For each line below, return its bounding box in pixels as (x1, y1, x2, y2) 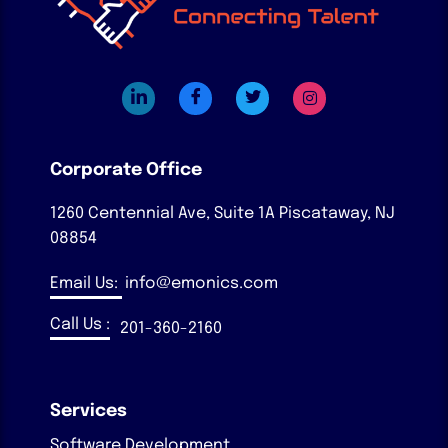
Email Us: (50, 274, 122, 292)
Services (50, 401, 127, 420)
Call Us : (50, 315, 110, 333)
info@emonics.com (125, 274, 278, 292)
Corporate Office (50, 160, 202, 179)
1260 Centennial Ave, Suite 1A (50, 204, 275, 222)
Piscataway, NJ (279, 204, 395, 222)
